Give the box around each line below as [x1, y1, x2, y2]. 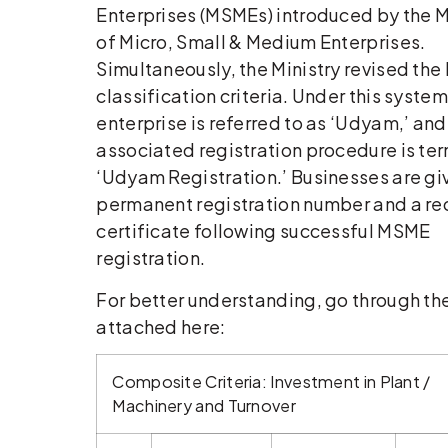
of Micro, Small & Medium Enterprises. [96, 30, 426, 54]
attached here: [96, 314, 226, 338]
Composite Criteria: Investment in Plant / [112, 371, 431, 393]
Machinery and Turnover [112, 395, 296, 417]
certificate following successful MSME [96, 219, 431, 243]
